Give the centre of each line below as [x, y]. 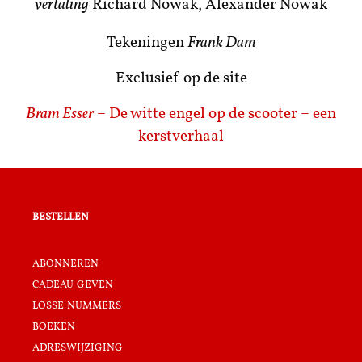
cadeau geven [73, 284]
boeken [54, 326]
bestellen [61, 216]
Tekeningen [147, 43]
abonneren [65, 263]
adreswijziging [78, 347]
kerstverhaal [181, 137]
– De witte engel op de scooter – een [215, 114]
